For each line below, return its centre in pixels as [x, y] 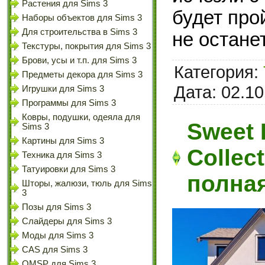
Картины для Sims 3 [63, 141]
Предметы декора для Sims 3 [82, 75]
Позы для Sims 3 [56, 207]
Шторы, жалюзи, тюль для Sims [87, 183]
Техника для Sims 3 [62, 155]
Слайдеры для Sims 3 [67, 221]
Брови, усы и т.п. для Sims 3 [79, 60]
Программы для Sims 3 [69, 103]
